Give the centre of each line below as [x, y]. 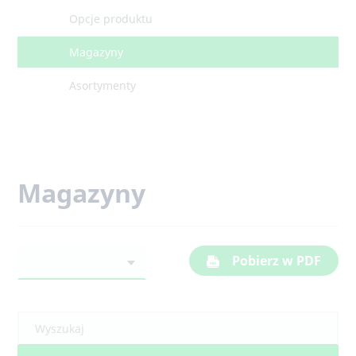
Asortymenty [103, 85]
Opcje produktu [111, 19]
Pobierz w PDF [275, 261]
